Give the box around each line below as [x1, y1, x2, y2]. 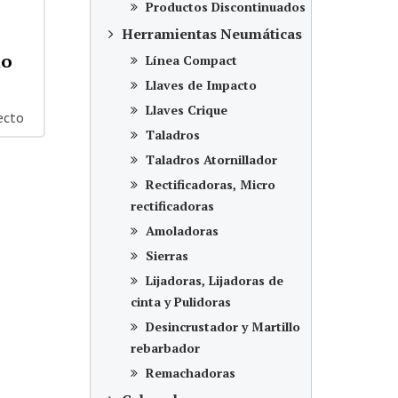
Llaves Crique [142, 101, 227, 118]
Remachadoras [142, 364, 235, 381]
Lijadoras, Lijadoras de [142, 272, 283, 289]
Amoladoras [142, 222, 219, 239]
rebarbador [131, 339, 200, 356]
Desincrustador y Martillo [142, 318, 300, 335]
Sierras [142, 247, 188, 264]
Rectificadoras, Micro [142, 176, 275, 193]
